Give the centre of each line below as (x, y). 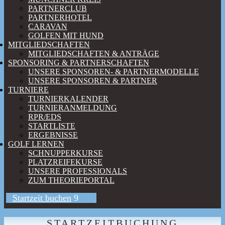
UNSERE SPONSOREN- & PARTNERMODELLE (114, 72)
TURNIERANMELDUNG (73, 108)
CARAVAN (48, 26)
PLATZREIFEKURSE (65, 162)
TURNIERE (28, 90)
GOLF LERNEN (36, 144)
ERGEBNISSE (53, 135)
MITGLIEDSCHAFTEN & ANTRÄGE (94, 53)
